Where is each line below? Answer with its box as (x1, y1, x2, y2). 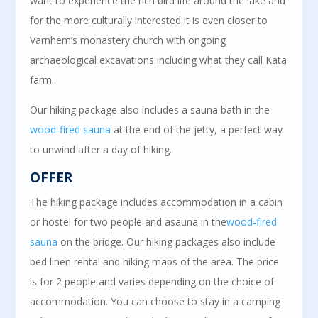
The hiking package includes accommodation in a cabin (30, 195, 283, 209)
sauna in (170, 215, 212, 229)
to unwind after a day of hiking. (30, 143, 172, 156)
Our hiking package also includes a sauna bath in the (30, 103, 270, 116)
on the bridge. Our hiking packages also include (57, 235, 276, 248)
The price (236, 255, 280, 268)
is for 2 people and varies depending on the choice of (30, 275, 275, 288)
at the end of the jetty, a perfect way (111, 123, 283, 136)
